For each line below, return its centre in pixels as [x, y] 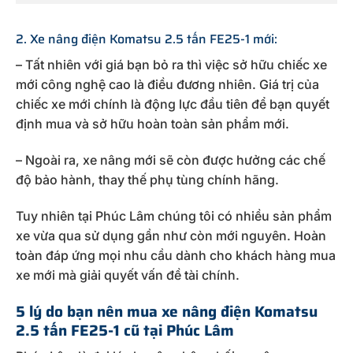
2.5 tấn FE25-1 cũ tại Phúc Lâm [125, 330]
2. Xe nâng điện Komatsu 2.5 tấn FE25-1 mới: [147, 39]
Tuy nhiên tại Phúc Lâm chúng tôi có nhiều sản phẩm [174, 216]
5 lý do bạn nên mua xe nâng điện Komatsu [167, 311]
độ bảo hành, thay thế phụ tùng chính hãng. [147, 180]
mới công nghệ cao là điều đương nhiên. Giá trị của [167, 85]
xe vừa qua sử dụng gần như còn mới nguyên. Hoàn [171, 235]
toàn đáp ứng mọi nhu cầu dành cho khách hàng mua [176, 255]
